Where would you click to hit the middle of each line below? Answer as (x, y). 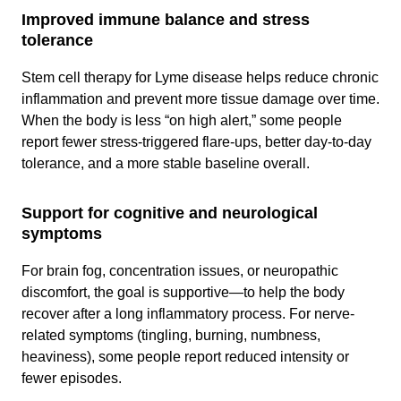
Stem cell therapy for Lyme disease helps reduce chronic (200, 77)
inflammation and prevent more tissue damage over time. (200, 99)
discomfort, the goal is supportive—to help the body (183, 292)
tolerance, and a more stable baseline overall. (171, 163)
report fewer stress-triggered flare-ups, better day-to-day (196, 142)
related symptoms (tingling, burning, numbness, (171, 335)
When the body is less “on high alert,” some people (182, 120)
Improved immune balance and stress (166, 20)
